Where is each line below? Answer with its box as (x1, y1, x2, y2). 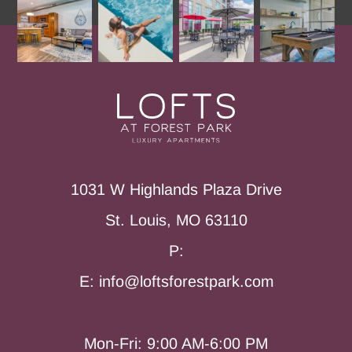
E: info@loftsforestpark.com (79, 273, 273, 291)
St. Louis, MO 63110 (104, 211, 247, 229)
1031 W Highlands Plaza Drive (70, 181, 282, 199)
